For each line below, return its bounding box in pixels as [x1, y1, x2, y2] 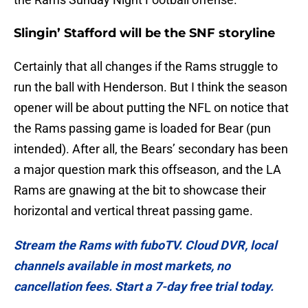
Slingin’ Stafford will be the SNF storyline [14, 25, 275, 41]
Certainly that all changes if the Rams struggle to [14, 59, 278, 74]
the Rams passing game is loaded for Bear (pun [14, 121, 271, 136]
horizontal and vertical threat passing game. [14, 203, 253, 219]
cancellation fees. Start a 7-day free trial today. [14, 279, 276, 294]
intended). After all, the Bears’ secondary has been [14, 142, 288, 157]
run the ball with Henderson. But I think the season [14, 80, 287, 95]
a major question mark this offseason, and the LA [14, 162, 281, 177]
